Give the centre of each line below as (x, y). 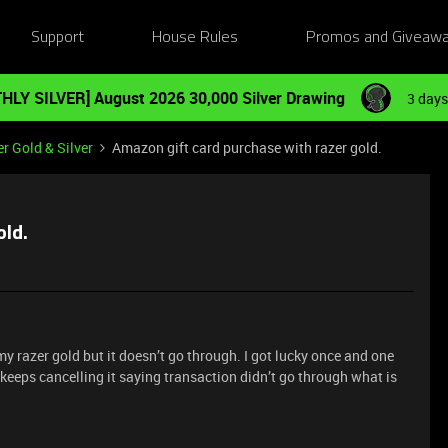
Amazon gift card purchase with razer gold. (247, 147)
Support (57, 37)
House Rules (195, 37)
